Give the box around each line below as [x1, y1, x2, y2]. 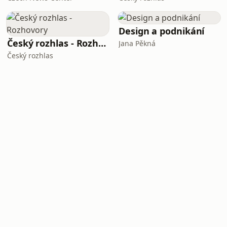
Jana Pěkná [119, 39, 156, 48]
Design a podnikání [119, 25, 205, 37]
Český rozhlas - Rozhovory [98, 37, 106, 49]
